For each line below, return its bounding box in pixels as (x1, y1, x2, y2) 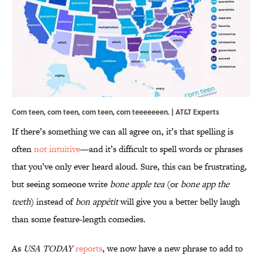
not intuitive (34, 143, 80, 156)
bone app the (181, 178, 229, 191)
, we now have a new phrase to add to (102, 242, 243, 255)
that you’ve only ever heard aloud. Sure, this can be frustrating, (12, 160, 247, 173)
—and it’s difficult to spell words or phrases (80, 143, 243, 156)
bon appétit (75, 195, 118, 208)
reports (75, 242, 102, 255)
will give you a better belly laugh (118, 195, 240, 208)
